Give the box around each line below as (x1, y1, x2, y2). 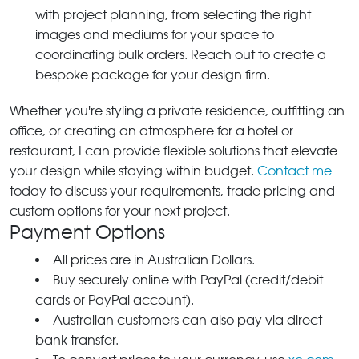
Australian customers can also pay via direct (53, 312, 322, 328)
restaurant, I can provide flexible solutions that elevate (10, 143, 337, 159)
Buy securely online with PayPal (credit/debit (53, 272, 323, 288)
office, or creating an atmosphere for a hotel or (10, 123, 293, 139)
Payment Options (10, 220, 165, 244)
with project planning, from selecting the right (35, 6, 311, 22)
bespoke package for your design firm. (35, 67, 270, 83)
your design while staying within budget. (10, 163, 257, 179)
